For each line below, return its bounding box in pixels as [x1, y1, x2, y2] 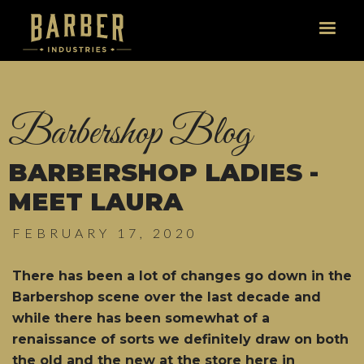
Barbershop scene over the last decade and [12, 289, 321, 305]
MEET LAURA [8, 187, 183, 217]
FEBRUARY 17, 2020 [12, 225, 198, 240]
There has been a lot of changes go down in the [12, 268, 352, 284]
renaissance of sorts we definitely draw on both [12, 331, 349, 347]
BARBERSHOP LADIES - [8, 158, 318, 188]
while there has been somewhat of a [12, 310, 270, 326]
